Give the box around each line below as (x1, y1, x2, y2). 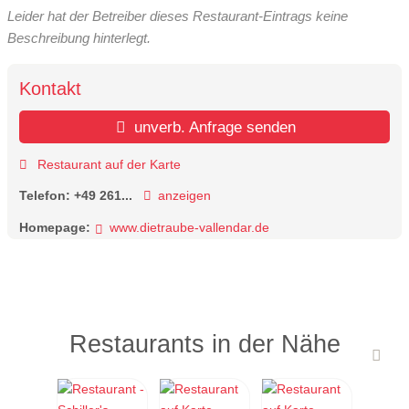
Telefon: (19, 188, 74, 204)
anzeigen (157, 188, 211, 204)
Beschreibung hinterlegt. (7, 29, 151, 46)
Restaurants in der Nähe (68, 330, 341, 359)
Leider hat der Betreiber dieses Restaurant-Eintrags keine (7, 7, 348, 24)
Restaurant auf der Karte (33, 156, 181, 172)
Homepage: (19, 219, 90, 235)
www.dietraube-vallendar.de (109, 219, 269, 235)
